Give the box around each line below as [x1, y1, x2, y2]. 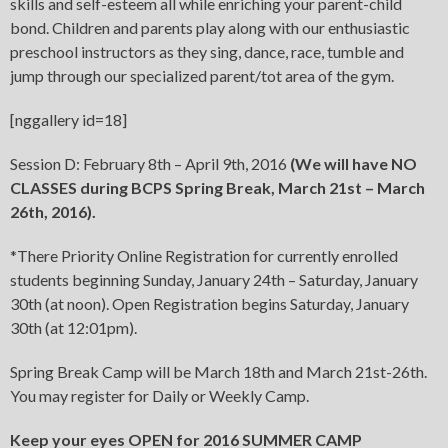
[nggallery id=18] [10, 110, 127, 130]
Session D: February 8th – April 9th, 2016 [10, 154, 290, 174]
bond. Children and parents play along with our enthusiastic [10, 18, 410, 38]
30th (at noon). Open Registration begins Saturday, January [10, 294, 409, 314]
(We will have [290, 154, 391, 174]
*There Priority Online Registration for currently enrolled [10, 246, 398, 266]
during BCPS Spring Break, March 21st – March [77, 178, 425, 198]
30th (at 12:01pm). [10, 318, 137, 338]
